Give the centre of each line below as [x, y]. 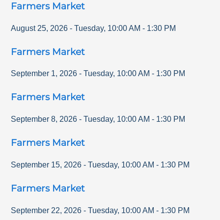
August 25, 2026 [40, 28]
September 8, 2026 [44, 119]
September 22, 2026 [46, 210]
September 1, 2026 [44, 74]
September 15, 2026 [46, 165]
